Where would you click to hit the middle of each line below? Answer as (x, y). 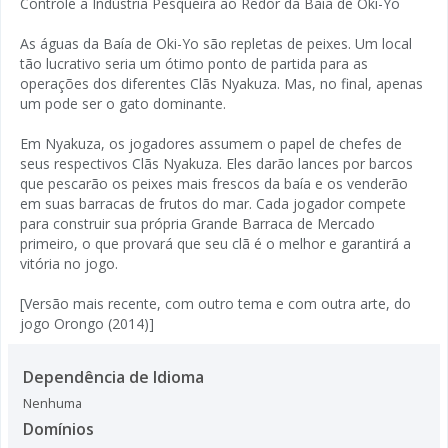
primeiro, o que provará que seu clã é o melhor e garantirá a (215, 243)
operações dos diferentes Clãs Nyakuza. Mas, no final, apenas (221, 83)
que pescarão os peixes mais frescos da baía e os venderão (214, 183)
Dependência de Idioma (113, 376)
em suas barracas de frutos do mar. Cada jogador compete (213, 203)
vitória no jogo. (69, 263)
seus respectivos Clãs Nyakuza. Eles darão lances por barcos (216, 163)
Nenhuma (52, 403)
